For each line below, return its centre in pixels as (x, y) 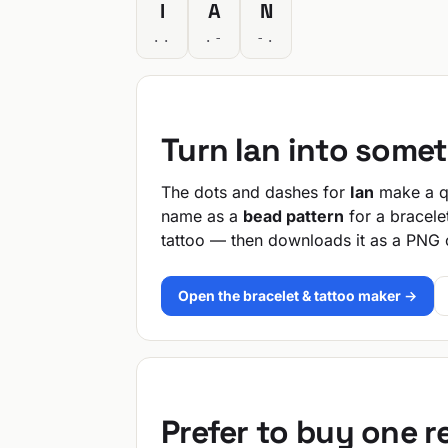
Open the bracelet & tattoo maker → (297, 295)
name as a (202, 216)
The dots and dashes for (255, 192)
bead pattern (293, 216)
